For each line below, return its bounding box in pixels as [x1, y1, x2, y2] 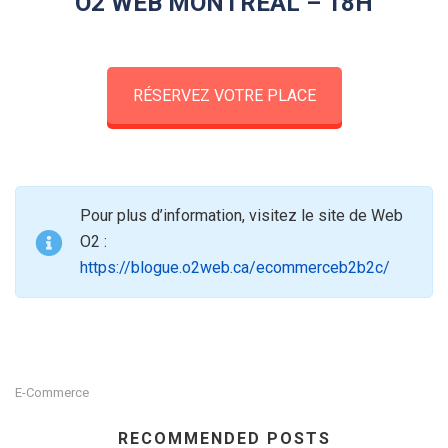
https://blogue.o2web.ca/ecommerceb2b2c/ [80, 258, 390, 278]
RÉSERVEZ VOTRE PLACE [132, 86, 316, 106]
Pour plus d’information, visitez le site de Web [80, 206, 403, 226]
